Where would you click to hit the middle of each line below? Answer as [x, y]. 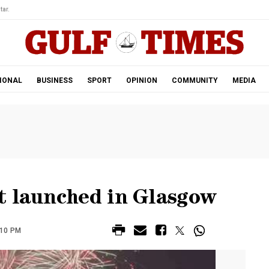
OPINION [141, 80]
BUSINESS [54, 80]
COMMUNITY [195, 80]
